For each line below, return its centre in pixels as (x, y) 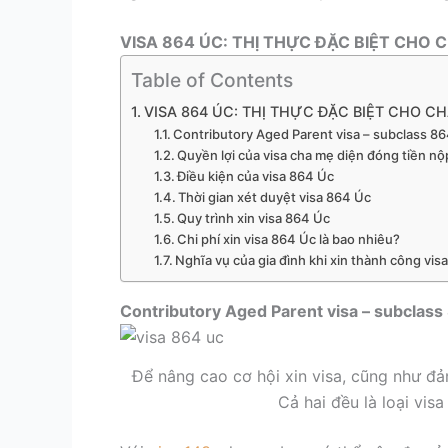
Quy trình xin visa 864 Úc (254, 218)
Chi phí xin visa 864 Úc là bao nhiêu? (289, 239)
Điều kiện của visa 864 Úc (256, 176)
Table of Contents (212, 80)
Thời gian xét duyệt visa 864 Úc (275, 197)
